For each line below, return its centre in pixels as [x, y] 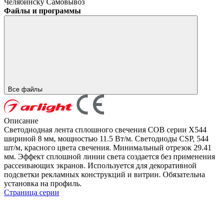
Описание [21, 120]
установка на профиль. [43, 183]
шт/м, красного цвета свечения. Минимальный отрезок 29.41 [108, 147]
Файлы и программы [43, 10]
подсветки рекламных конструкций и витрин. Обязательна [105, 174]
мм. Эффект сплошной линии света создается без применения [110, 156]
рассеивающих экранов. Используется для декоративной [100, 165]
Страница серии [32, 192]
